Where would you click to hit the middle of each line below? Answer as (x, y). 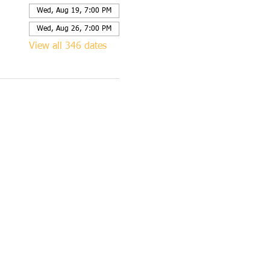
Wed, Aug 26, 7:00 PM (74, 29)
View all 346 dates (67, 46)
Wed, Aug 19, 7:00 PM (74, 11)
